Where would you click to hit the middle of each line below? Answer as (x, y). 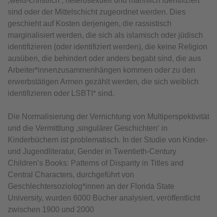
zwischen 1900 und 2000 (51, 210)
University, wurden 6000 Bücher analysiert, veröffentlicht (104, 198)
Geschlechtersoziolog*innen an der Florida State (91, 186)
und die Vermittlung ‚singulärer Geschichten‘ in (88, 128)
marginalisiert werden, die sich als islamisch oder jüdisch (105, 35)
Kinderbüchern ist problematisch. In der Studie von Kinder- (108, 140)
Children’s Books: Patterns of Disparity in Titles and (96, 163)
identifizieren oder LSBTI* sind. (61, 93)
